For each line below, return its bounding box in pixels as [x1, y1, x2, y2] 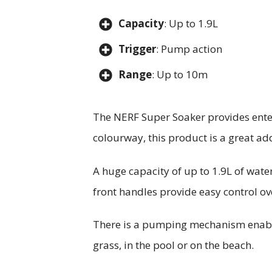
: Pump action [156, 42, 222, 56]
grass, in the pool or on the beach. [93, 238, 256, 253]
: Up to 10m [152, 67, 208, 82]
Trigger [118, 42, 156, 56]
